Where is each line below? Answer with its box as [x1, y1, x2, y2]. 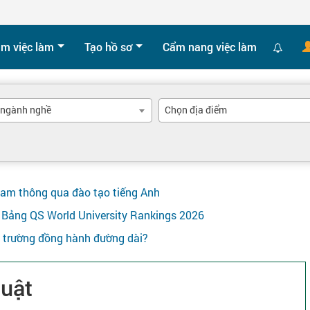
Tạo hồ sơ [84, 39, 132, 54]
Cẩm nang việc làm [163, 39, 257, 54]
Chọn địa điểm [165, 103, 227, 117]
